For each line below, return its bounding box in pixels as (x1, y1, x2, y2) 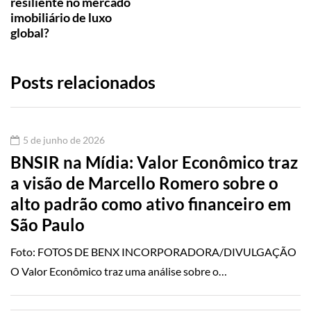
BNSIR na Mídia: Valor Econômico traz (10, 152, 298, 173)
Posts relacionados (10, 72, 155, 93)
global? (10, 25, 49, 41)
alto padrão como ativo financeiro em (10, 194, 291, 215)
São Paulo (10, 215, 85, 235)
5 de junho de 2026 (23, 134, 105, 146)
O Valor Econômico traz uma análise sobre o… (10, 264, 227, 278)
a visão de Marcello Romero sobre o (10, 173, 278, 194)
